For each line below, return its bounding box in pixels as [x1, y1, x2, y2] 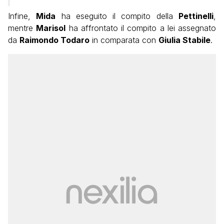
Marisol [36, 23, 66, 33]
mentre [8, 23, 36, 33]
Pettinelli [178, 11, 214, 21]
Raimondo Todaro [19, 35, 89, 45]
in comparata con [89, 35, 158, 45]
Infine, [8, 11, 36, 21]
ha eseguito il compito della [55, 11, 179, 21]
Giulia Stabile [158, 35, 210, 45]
